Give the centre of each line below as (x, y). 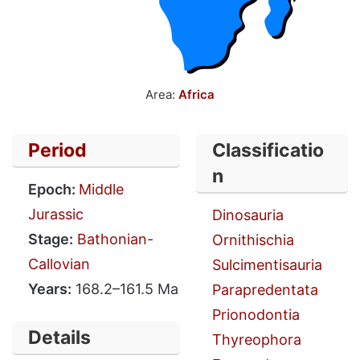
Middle (101, 189)
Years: (50, 289)
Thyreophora (257, 340)
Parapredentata (265, 290)
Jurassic (56, 214)
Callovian (59, 264)
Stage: (51, 239)
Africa (196, 94)
